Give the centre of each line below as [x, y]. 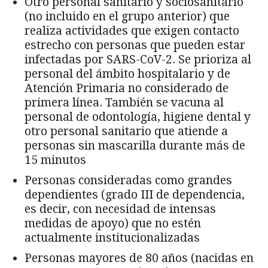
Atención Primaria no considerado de [127, 88]
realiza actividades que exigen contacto [132, 31]
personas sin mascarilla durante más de [135, 145]
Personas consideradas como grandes [128, 180]
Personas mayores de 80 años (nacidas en [139, 258]
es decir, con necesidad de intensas [120, 209]
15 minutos [55, 160]
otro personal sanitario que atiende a [126, 131]
